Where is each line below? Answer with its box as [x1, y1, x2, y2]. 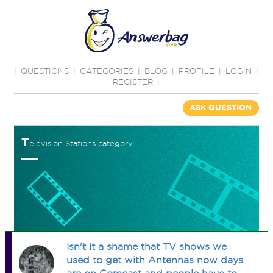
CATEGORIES [80, 66, 134, 75]
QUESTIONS [21, 66, 69, 75]
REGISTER [113, 77, 154, 86]
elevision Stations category [29, 139, 133, 147]
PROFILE [179, 66, 215, 75]
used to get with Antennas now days [66, 255, 244, 265]
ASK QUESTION [190, 103, 252, 112]
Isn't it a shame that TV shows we [66, 241, 227, 252]
